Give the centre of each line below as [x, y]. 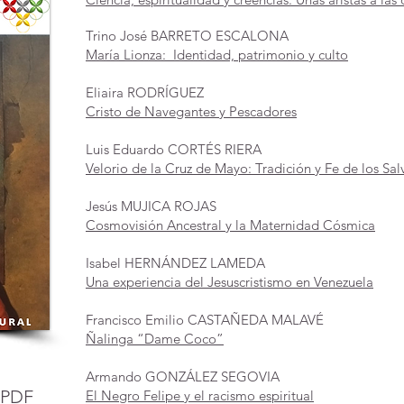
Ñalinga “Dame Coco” [155, 339]
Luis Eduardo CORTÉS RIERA [174, 149]
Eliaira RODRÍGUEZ [145, 92]
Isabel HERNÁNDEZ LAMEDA [175, 263]
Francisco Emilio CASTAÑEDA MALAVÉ [205, 320]
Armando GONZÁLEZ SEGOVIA [184, 376]
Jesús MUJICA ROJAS [151, 206]
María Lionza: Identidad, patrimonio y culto [217, 55]
